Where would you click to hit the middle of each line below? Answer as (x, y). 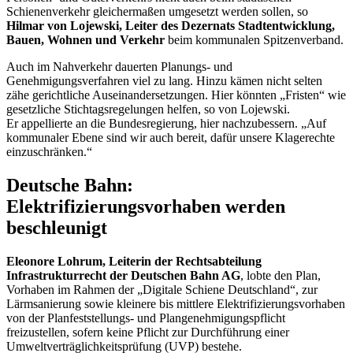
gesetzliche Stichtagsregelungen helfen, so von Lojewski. (148, 110)
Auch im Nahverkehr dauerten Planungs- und (119, 67)
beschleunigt (57, 228)
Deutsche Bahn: (70, 186)
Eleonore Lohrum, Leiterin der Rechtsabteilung (134, 262)
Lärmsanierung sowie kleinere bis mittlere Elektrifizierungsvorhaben (176, 304)
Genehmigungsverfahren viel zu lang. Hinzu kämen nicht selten (164, 81)
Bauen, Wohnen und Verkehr (85, 40)
